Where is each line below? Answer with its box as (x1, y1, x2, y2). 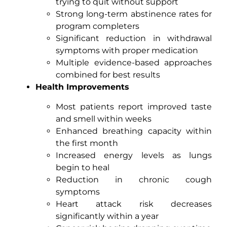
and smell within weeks (56, 113, 152, 124)
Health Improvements (35, 82, 129, 92)
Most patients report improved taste (56, 101, 212, 111)
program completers (56, 21, 139, 31)
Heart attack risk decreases (56, 199, 212, 209)
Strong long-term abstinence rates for (56, 9, 212, 19)
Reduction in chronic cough (56, 174, 212, 184)
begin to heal (56, 162, 109, 172)
